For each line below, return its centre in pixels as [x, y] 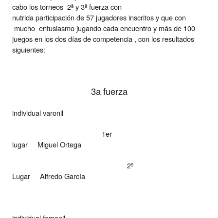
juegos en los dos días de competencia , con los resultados [103, 38]
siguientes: [29, 49]
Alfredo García [63, 176]
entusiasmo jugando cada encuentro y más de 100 [117, 28]
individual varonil [38, 112]
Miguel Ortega [59, 144]
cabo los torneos [39, 6]
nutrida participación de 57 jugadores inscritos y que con [99, 17]
